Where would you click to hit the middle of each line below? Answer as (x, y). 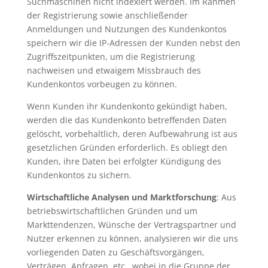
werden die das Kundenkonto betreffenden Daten (127, 120)
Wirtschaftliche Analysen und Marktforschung (121, 197)
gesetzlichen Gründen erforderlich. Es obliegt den (127, 147)
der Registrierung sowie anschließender (107, 15)
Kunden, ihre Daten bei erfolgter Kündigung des (124, 161)
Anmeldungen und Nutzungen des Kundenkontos (127, 29)
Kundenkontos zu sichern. (79, 175)
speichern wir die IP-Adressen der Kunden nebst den (133, 42)
